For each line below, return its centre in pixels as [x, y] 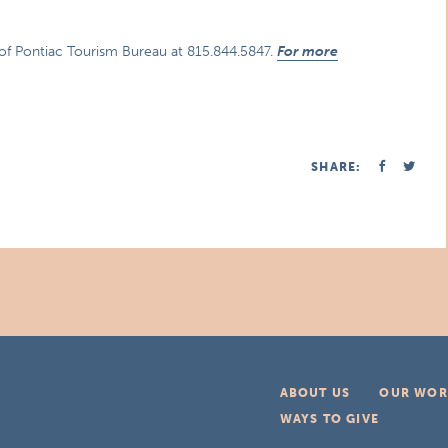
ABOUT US [315, 393]
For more [308, 51]
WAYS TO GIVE [329, 419]
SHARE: [336, 167]
